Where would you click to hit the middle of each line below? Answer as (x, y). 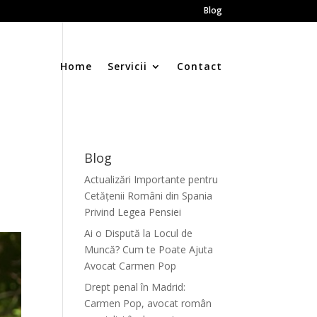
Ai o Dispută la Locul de (139, 233)
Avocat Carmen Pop (131, 266)
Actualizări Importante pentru (151, 179)
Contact (199, 66)
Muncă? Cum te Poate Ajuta (149, 249)
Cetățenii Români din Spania (149, 196)
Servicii (127, 66)
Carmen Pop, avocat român (148, 303)
